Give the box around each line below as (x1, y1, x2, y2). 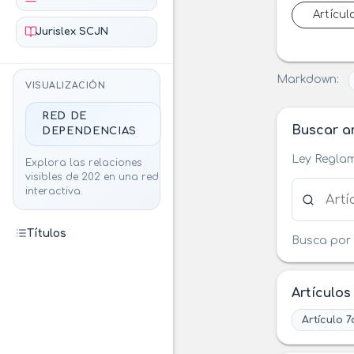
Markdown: (277, 73, 340, 86)
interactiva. (25, 186, 84, 198)
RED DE (42, 111, 88, 122)
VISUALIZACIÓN (25, 81, 106, 92)
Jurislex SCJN (35, 25, 108, 37)
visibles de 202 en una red (25, 171, 160, 183)
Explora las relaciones (25, 157, 143, 169)
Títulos (27, 227, 66, 239)
